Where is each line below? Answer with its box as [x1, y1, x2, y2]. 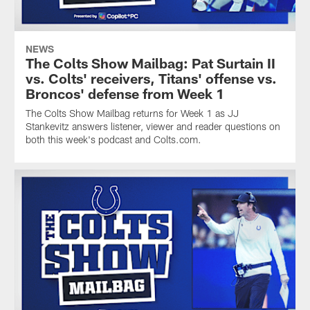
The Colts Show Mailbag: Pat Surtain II [25, 55, 275, 72]
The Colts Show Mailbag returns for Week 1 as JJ [25, 107, 239, 120]
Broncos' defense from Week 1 [25, 85, 224, 102]
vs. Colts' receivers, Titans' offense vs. [25, 70, 277, 87]
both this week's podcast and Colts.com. [25, 134, 201, 146]
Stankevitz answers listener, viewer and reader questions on [25, 120, 280, 133]
